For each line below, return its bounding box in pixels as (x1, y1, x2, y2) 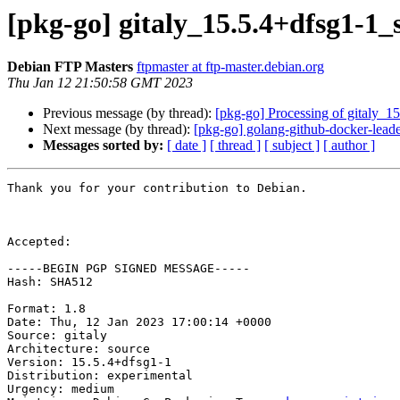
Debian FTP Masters (7, 59, 133, 75)
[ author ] (323, 137, 375, 154)
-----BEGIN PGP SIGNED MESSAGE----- (7, 262, 250, 276)
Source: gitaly (7, 329, 107, 343)
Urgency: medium (7, 382, 114, 396)
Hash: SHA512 (7, 275, 93, 289)
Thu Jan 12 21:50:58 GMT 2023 (7, 75, 193, 91)
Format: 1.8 (7, 302, 86, 316)
